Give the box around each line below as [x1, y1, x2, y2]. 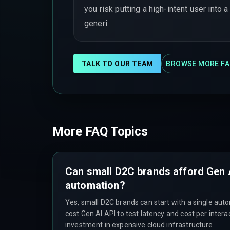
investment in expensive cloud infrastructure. [65, 220, 215, 229]
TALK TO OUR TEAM [82, 59, 154, 68]
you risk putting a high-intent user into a [84, 4, 228, 14]
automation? [65, 179, 125, 191]
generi [84, 18, 107, 28]
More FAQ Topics [52, 124, 148, 139]
